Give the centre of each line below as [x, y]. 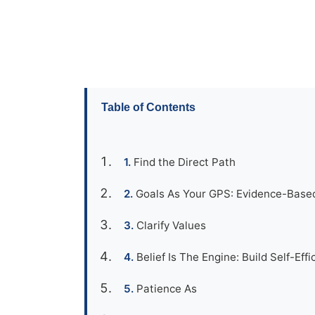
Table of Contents [148, 107]
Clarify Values [171, 225]
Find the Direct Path [185, 162]
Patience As [167, 289]
